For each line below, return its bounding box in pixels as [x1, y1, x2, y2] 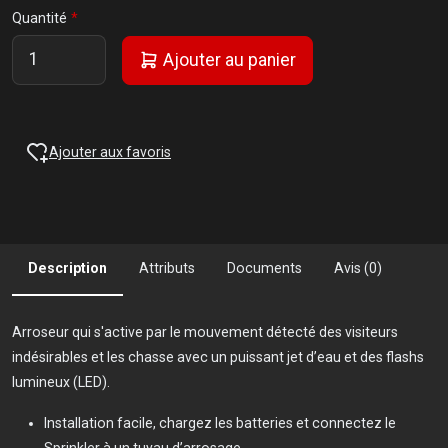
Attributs [139, 260, 195, 277]
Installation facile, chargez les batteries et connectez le [44, 415, 396, 432]
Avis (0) [334, 260, 382, 277]
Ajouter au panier [159, 49, 296, 70]
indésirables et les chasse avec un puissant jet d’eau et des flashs [12, 349, 424, 366]
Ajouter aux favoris [49, 143, 171, 160]
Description [28, 260, 107, 277]
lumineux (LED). [12, 374, 110, 391]
